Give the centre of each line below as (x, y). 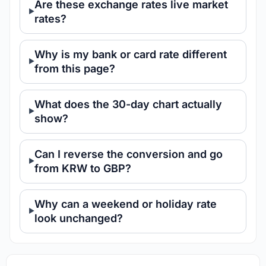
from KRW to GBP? (83, 168)
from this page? (75, 68)
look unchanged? (79, 218)
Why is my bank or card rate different (131, 54)
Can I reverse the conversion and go (129, 154)
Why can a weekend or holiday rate (126, 204)
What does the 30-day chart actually (128, 104)
